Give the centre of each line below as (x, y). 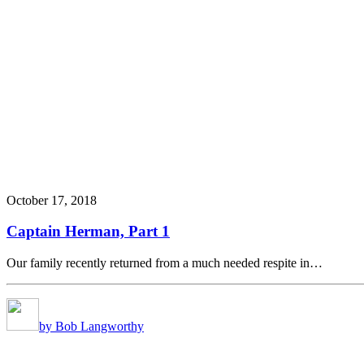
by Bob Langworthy (91, 327)
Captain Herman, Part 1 (88, 232)
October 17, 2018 (52, 200)
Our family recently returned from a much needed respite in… (165, 263)
